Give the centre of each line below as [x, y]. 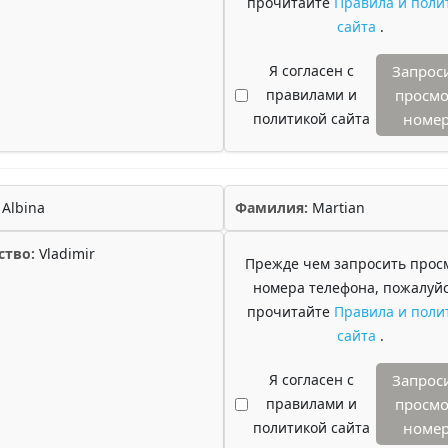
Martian [336, 207]
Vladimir [65, 253]
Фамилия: [271, 207]
